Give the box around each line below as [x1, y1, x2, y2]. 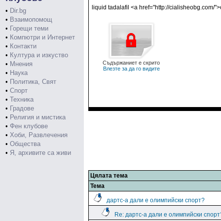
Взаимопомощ [10, 16, 52, 23]
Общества [10, 140, 40, 147]
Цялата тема [90, 172, 128, 179]
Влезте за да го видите [103, 66, 160, 72]
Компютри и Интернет [10, 34, 75, 41]
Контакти [10, 42, 37, 50]
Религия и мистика [10, 113, 66, 121]
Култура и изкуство [10, 51, 68, 59]
